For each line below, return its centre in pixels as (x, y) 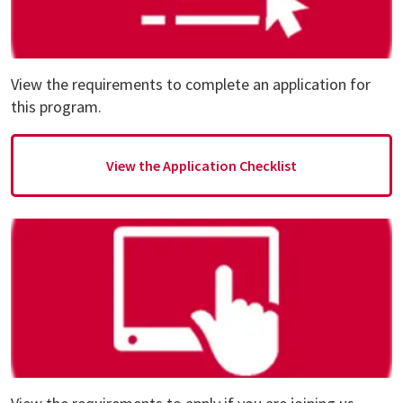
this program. (56, 106)
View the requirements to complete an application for (191, 84)
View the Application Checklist (201, 165)
